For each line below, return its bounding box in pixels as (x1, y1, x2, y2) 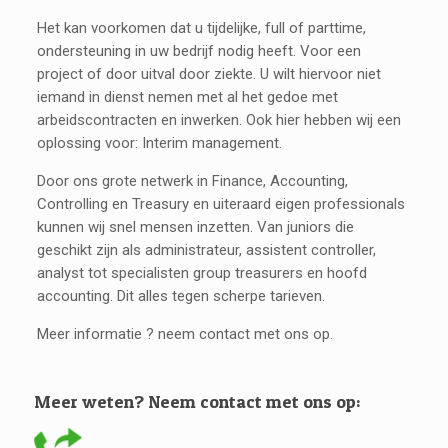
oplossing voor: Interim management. (37, 134, 283, 152)
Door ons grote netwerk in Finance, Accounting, (37, 172, 349, 190)
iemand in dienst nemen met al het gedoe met (37, 88, 339, 106)
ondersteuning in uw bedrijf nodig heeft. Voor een (37, 42, 362, 60)
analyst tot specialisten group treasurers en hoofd (37, 264, 368, 282)
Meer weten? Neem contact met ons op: (33, 391, 360, 412)
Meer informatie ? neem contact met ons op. (37, 325, 334, 343)
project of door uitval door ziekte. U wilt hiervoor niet (37, 65, 382, 83)
